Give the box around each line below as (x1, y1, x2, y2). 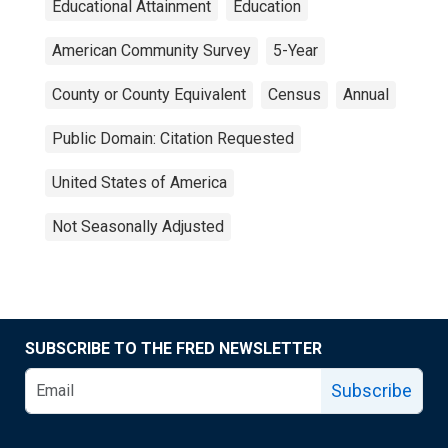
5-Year (273, 41, 318, 60)
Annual (343, 85, 389, 104)
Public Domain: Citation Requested (52, 129, 294, 148)
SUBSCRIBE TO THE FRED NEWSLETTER (25, 339, 322, 358)
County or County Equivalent (52, 85, 246, 104)
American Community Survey (52, 41, 251, 60)
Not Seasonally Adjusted (52, 217, 224, 236)
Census (268, 85, 321, 104)
